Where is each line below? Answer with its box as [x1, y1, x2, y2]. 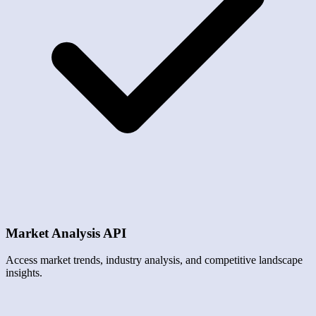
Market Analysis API [6, 225, 126, 241]
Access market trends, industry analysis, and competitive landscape [6, 254, 303, 267]
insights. [6, 267, 42, 279]
